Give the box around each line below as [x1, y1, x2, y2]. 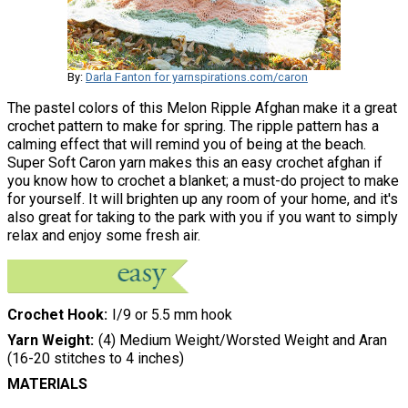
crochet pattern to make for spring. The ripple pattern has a [7, 117, 379, 135]
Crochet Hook [7, 306, 104, 324]
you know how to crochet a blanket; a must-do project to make [7, 171, 399, 189]
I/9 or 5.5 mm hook [111, 306, 232, 324]
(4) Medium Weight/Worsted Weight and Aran [97, 331, 387, 350]
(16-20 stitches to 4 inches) [7, 350, 184, 368]
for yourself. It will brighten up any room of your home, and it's [7, 189, 398, 208]
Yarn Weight [7, 331, 90, 350]
